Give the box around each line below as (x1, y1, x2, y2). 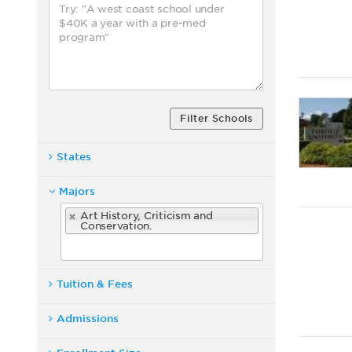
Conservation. (80, 220, 152, 232)
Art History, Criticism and (80, 210, 213, 222)
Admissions (57, 313, 119, 324)
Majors (59, 185, 95, 197)
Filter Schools (180, 112, 253, 124)
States (57, 151, 91, 163)
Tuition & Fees (57, 278, 133, 290)
